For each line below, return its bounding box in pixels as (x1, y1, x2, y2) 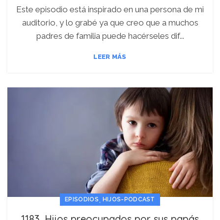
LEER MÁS (93, 53, 127, 61)
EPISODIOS (65, 195, 99, 203)
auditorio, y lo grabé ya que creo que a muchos (22, 18, 198, 28)
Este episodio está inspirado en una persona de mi (16, 4, 204, 15)
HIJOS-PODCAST (102, 195, 155, 203)
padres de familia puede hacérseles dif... (36, 31, 184, 41)
